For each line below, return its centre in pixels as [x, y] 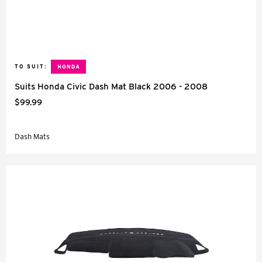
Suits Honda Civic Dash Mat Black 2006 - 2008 [111, 87]
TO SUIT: [31, 66]
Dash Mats [32, 137]
